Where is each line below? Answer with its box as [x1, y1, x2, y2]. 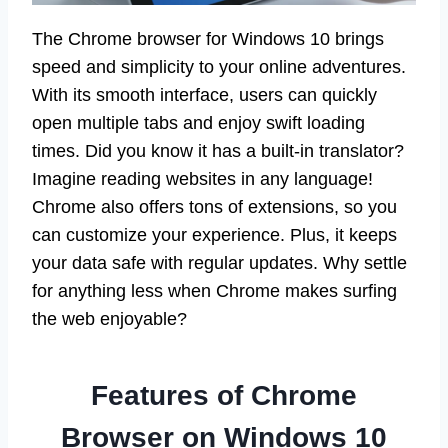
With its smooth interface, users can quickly [32, 84, 377, 105]
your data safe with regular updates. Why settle [32, 252, 407, 273]
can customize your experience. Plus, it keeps [32, 224, 397, 245]
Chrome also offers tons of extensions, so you [32, 196, 397, 217]
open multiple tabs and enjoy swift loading [32, 112, 365, 133]
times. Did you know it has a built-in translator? [32, 140, 404, 161]
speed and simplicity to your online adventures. [32, 56, 406, 77]
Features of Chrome [91, 379, 357, 411]
